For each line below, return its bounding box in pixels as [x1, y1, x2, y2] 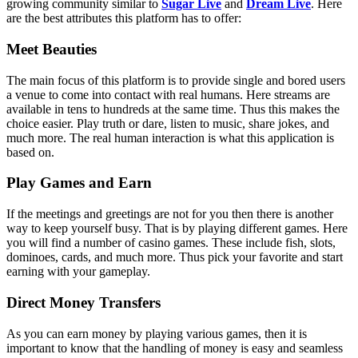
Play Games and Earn [6, 174, 152, 192]
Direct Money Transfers [6, 293, 161, 311]
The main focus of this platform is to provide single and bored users [6, 73, 345, 87]
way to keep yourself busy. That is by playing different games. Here [6, 221, 348, 236]
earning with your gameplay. [6, 265, 150, 279]
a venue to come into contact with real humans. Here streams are [6, 87, 330, 101]
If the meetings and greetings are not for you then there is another [6, 207, 333, 221]
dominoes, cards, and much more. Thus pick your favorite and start [6, 250, 343, 265]
